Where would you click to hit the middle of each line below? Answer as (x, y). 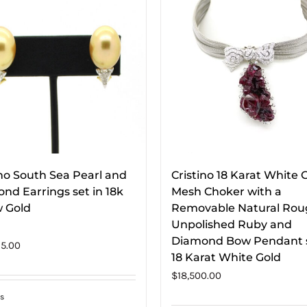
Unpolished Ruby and (232, 224)
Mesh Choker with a (226, 191)
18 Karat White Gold (226, 257)
